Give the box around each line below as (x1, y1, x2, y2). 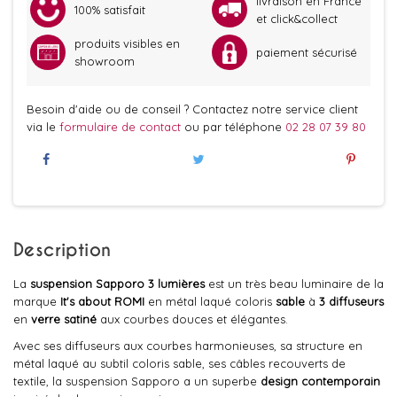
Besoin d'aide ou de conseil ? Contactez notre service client (27, 102, 358, 116)
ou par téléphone (184, 120, 285, 134)
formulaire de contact (59, 120, 184, 134)
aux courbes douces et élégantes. (97, 312, 288, 326)
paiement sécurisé (256, 45, 357, 59)
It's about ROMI (60, 294, 144, 308)
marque (13, 294, 60, 308)
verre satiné (31, 312, 97, 326)
